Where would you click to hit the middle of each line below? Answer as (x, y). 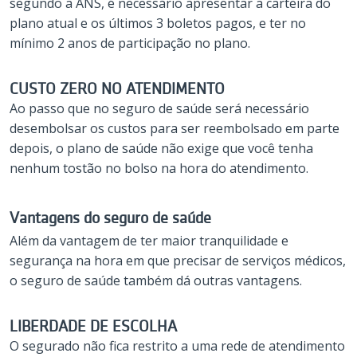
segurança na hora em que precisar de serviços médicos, (178, 260)
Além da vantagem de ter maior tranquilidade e (149, 240)
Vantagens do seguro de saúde (110, 218)
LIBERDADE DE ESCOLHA (93, 326)
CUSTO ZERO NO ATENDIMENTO (117, 88)
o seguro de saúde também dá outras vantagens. (156, 280)
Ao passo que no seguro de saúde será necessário (159, 108)
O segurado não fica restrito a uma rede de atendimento (177, 345)
